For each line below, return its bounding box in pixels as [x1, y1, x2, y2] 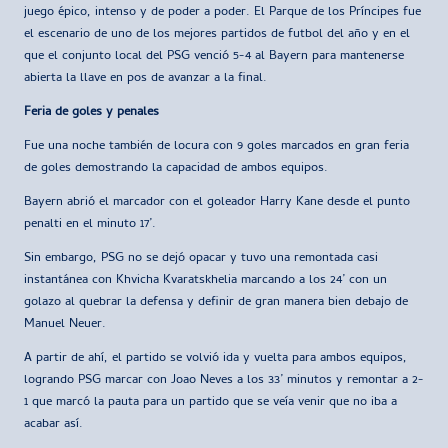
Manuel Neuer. [24, 314, 106, 336]
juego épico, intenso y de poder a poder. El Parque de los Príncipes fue [24, 2, 421, 24]
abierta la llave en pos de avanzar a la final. [24, 68, 267, 90]
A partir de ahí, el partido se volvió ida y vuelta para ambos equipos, [24, 348, 407, 370]
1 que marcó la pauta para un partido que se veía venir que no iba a [24, 392, 397, 414]
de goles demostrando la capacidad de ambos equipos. [24, 158, 328, 180]
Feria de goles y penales [24, 102, 159, 124]
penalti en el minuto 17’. [24, 214, 156, 236]
